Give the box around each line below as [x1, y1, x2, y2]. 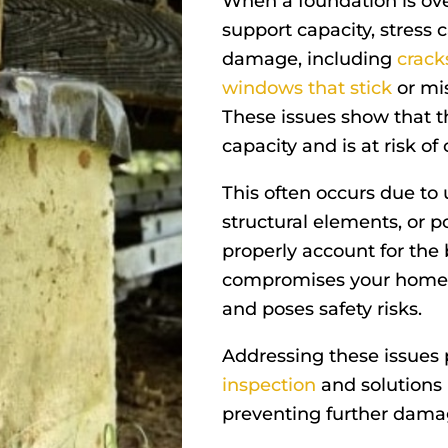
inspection [222, 373, 321, 396]
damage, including [222, 47, 392, 70]
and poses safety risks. [222, 297, 427, 320]
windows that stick [222, 76, 392, 99]
